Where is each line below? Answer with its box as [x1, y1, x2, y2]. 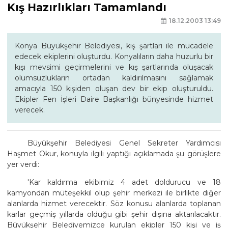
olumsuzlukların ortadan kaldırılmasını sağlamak [15, 73, 213, 82]
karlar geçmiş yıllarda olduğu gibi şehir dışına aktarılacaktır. [7, 209, 221, 219]
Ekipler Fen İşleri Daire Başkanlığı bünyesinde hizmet [15, 94, 213, 104]
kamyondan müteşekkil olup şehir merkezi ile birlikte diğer [7, 188, 221, 197]
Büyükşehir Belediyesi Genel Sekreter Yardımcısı [27, 138, 221, 148]
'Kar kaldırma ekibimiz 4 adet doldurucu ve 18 [27, 177, 221, 187]
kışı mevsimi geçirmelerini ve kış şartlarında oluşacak [15, 62, 213, 72]
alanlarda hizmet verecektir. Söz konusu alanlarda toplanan [7, 198, 221, 208]
